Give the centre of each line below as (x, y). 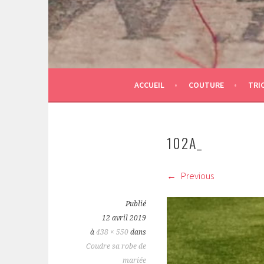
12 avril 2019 (124, 218)
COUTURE (206, 85)
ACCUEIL (149, 85)
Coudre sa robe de (116, 247)
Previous (197, 176)
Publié (136, 204)
